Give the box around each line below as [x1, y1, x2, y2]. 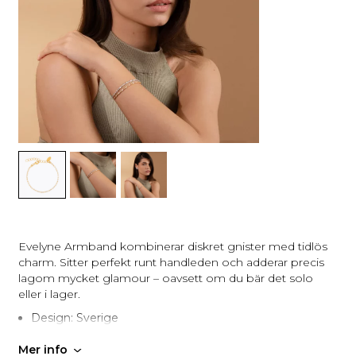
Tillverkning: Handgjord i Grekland [30, 327, 215, 341]
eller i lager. [17, 287, 80, 301]
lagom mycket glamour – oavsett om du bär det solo [17, 271, 313, 285]
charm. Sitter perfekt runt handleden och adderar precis [17, 255, 324, 269]
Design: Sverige [30, 311, 118, 325]
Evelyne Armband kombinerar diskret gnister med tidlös [17, 239, 327, 253]
